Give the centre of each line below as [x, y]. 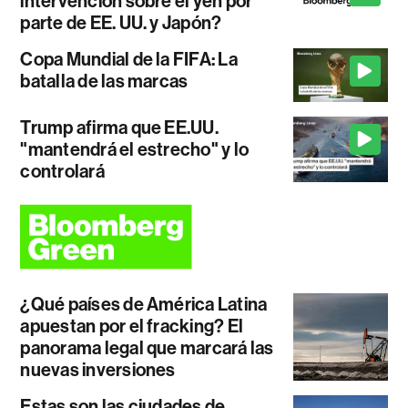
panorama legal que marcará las [147, 348]
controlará [62, 171]
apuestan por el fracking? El [132, 326]
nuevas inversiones [98, 370]
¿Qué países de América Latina [144, 305]
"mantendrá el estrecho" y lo [135, 149]
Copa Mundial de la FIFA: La [129, 60]
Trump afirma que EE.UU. [119, 127]
